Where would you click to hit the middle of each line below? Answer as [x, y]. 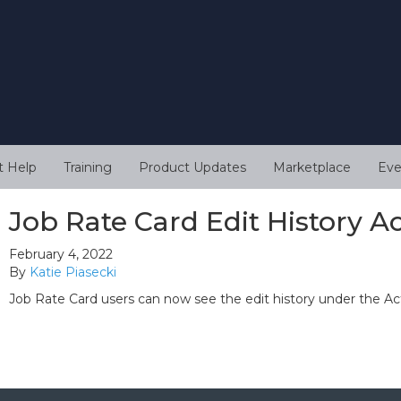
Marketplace [312, 168]
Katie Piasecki [73, 273]
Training [88, 168]
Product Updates [192, 168]
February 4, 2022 [61, 255]
